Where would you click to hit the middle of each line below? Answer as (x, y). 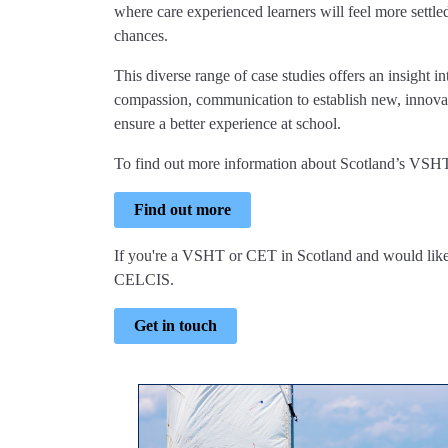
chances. (141, 35)
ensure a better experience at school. (227, 123)
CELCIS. (144, 279)
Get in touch (175, 325)
